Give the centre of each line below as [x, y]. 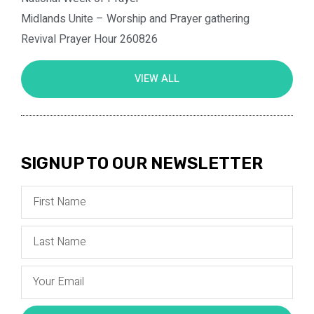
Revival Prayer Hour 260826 [89, 39]
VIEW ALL [157, 78]
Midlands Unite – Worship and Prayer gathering [135, 19]
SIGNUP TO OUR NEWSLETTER [142, 163]
